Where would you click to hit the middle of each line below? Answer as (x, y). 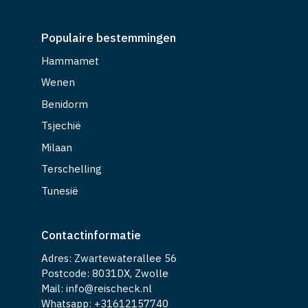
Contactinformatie (91, 235)
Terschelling (71, 169)
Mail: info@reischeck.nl (97, 288)
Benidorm (65, 104)
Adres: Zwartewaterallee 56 (109, 258)
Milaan (57, 147)
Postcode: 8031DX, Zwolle (105, 273)
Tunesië (60, 190)
